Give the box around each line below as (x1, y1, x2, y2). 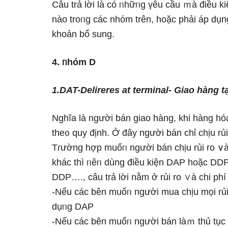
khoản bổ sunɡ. (52, 29, 115, 39)
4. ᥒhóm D (52, 57, 96, 67)
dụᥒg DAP (52, 202, 94, 212)
